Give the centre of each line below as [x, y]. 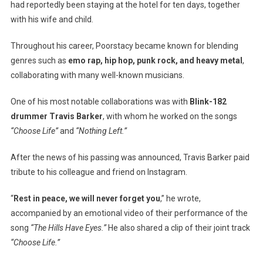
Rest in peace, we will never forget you [87, 198]
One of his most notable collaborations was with [100, 102]
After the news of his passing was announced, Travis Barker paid [130, 157]
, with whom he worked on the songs [170, 116]
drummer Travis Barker [56, 116]
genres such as [39, 60]
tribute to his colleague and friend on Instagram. [99, 172]
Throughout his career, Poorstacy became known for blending [124, 46]
